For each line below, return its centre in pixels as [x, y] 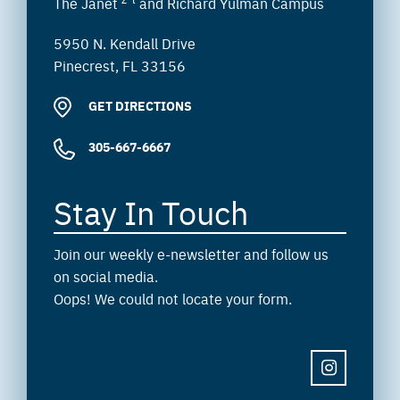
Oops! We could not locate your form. [173, 298]
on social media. [106, 275]
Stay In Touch [151, 211]
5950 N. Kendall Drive [125, 42]
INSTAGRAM [348, 384]
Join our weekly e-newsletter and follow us [191, 253]
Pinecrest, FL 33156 [120, 65]
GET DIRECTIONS [139, 105]
